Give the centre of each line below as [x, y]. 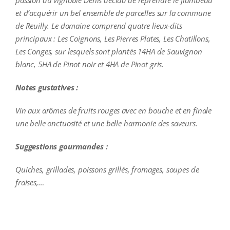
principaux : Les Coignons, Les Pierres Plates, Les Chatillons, [113, 39]
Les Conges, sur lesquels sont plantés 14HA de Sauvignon [109, 52]
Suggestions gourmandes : [61, 147]
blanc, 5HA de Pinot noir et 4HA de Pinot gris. [90, 64]
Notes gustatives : [47, 88]
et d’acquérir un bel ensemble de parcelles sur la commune [113, 13]
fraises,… [30, 183]
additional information [52, 210]
